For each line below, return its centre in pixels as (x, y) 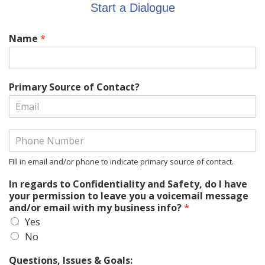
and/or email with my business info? (96, 208)
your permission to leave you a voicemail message (129, 196)
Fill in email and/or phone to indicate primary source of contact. (121, 162)
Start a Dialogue (132, 8)
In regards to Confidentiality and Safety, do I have (128, 184)
